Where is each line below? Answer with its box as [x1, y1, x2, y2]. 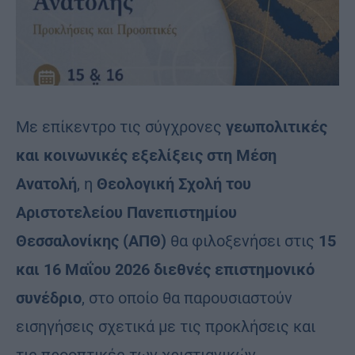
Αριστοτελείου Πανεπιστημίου [16, 202, 237, 222]
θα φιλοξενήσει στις [166, 231, 319, 250]
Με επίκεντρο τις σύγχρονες [16, 116, 222, 136]
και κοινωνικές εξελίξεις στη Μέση [16, 145, 277, 165]
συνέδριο [16, 288, 82, 307]
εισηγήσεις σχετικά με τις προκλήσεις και [16, 316, 315, 336]
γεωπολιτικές [222, 116, 327, 136]
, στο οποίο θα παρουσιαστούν [82, 288, 292, 307]
